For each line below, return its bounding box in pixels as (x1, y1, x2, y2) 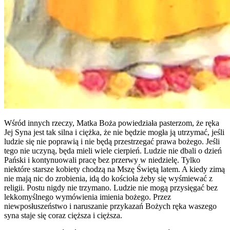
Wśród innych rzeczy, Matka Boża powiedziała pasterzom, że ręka (4, 118, 219, 127)
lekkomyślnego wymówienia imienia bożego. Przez (4, 192, 171, 201)
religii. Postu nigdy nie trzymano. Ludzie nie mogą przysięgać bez (4, 183, 218, 192)
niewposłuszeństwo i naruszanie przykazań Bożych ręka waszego (4, 201, 217, 210)
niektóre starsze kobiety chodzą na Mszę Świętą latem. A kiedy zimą (4, 164, 225, 174)
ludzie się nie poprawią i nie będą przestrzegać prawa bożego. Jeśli (4, 137, 220, 146)
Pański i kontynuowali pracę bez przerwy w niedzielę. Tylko (4, 155, 200, 164)
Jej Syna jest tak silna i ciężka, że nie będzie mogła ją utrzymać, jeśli (4, 127, 224, 137)
